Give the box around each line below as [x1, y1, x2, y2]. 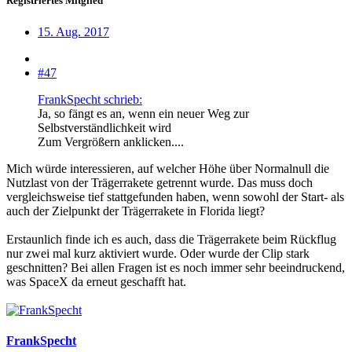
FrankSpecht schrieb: [38, 92, 142, 106]
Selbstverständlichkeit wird [38, 120, 174, 134]
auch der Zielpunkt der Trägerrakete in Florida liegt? [6, 203, 265, 218]
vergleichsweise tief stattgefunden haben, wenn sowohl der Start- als [6, 189, 344, 203]
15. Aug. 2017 [38, 24, 109, 38]
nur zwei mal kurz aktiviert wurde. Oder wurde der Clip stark [6, 246, 310, 260]
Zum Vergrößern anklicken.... [38, 134, 184, 148]
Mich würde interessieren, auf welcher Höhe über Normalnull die [6, 161, 329, 175]
